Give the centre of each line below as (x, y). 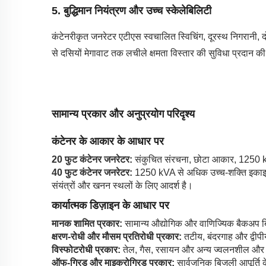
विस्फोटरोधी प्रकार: (87, 249)
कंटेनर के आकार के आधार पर (108, 141)
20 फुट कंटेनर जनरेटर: (93, 159)
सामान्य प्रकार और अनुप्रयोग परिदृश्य (123, 114)
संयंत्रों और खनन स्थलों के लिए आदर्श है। (122, 185)
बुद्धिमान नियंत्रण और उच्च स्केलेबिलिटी (137, 10)
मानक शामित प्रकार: (88, 223)
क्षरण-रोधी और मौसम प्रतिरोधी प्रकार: (118, 236)
